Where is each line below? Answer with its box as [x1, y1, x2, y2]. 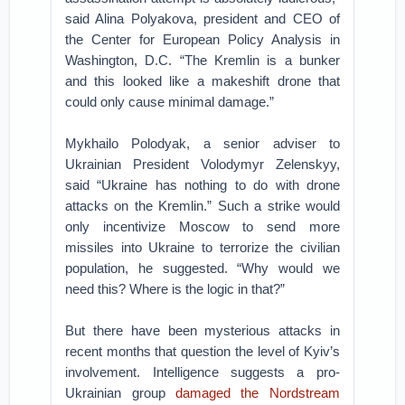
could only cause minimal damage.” [65, 94, 275, 109]
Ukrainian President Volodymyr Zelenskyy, [65, 156, 340, 172]
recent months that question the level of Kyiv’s [65, 344, 340, 359]
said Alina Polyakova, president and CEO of [65, 11, 340, 26]
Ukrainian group [65, 385, 175, 400]
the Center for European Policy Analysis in [65, 32, 340, 47]
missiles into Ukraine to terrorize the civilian [65, 240, 340, 255]
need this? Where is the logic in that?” [65, 281, 286, 297]
